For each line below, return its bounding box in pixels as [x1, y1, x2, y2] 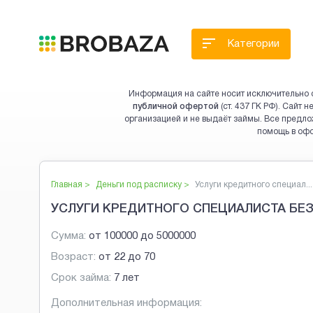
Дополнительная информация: [51, 298, 202, 309]
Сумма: [51, 231, 86, 242]
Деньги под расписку [96, 181, 182, 189]
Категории [228, 39, 279, 49]
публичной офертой [133, 103, 219, 110]
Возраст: [51, 252, 96, 263]
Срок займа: [51, 273, 111, 284]
